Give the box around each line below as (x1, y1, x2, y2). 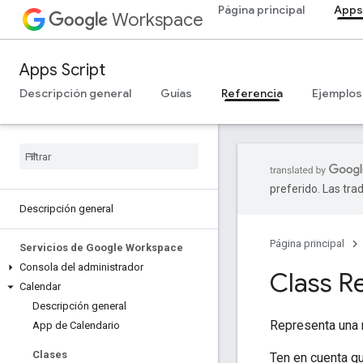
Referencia (221, 86, 283, 100)
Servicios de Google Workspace (19, 241, 183, 254)
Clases (32, 348, 67, 361)
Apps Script (19, 60, 105, 80)
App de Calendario (32, 319, 120, 331)
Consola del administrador (19, 261, 143, 273)
